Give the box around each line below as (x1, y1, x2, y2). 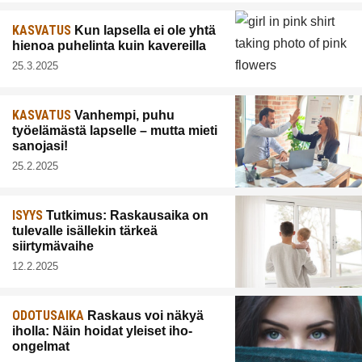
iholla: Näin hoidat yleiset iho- (12, 323, 192, 338)
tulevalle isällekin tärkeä (12, 223, 158, 238)
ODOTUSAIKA (12, 307, 84, 323)
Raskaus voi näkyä (84, 308, 204, 322)
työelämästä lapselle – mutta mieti (12, 123, 217, 137)
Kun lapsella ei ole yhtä (71, 23, 216, 37)
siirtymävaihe (12, 238, 94, 253)
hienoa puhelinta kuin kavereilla (12, 38, 206, 53)
